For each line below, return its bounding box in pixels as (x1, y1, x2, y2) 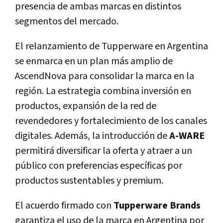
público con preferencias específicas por (15, 159, 182, 172)
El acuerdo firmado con (15, 199, 113, 212)
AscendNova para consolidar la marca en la (15, 69, 194, 83)
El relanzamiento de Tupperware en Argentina (15, 39, 208, 53)
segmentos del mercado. (15, 14, 118, 28)
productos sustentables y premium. (15, 174, 163, 187)
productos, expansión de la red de (15, 99, 156, 112)
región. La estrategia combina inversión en (15, 84, 191, 98)
